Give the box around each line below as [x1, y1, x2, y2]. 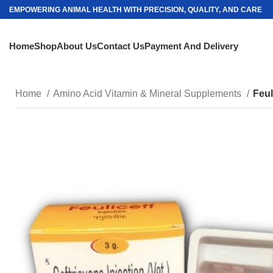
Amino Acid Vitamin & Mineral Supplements [53, 88, 244, 99]
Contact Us [97, 41, 144, 51]
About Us [57, 41, 97, 51]
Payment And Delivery [144, 41, 238, 51]
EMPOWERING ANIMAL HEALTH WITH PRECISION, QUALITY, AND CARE [9, 5, 262, 14]
